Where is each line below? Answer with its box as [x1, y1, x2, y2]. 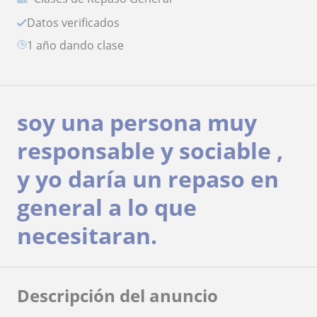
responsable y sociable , [17, 135, 283, 166]
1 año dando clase [33, 38, 124, 54]
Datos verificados [35, 15, 120, 31]
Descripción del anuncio [17, 284, 218, 308]
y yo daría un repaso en [17, 163, 279, 195]
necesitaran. [17, 220, 157, 251]
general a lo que [17, 192, 197, 223]
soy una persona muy [17, 107, 257, 138]
